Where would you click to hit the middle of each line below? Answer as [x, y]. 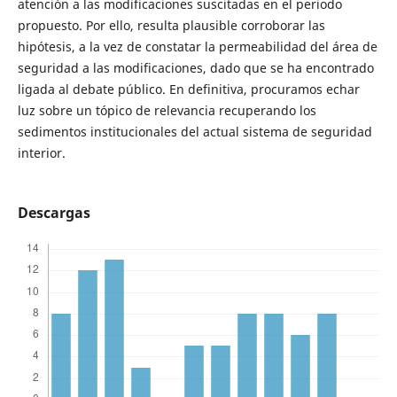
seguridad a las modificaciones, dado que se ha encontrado [195, 67]
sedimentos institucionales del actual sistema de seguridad [195, 131]
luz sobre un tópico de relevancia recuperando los [167, 110]
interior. [41, 152]
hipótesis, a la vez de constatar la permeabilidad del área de [197, 46]
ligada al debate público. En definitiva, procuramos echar [188, 89]
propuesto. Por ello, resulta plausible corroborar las [171, 25]
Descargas [54, 212]
